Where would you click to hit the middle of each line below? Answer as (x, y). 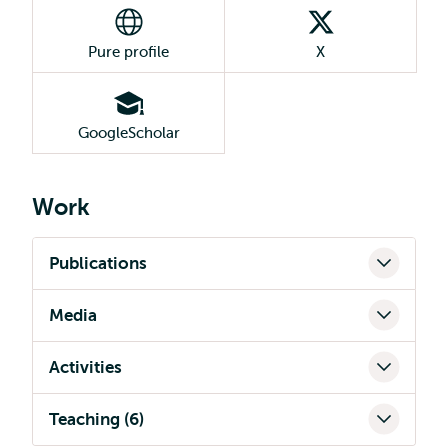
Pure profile (128, 52)
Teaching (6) (96, 419)
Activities (85, 367)
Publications (98, 263)
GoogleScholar (128, 133)
